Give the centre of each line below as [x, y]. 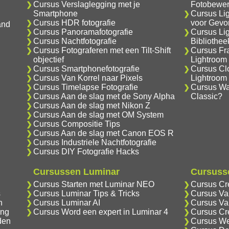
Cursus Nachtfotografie [75, 41]
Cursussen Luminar [76, 172]
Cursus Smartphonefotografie [86, 69]
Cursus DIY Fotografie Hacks [86, 152]
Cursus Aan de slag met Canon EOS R [103, 133]
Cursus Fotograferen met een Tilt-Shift [102, 50]
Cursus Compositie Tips [76, 124]
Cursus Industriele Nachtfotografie [95, 142]
